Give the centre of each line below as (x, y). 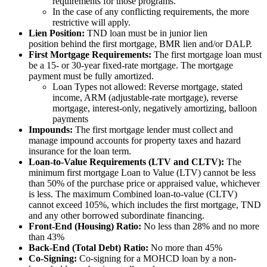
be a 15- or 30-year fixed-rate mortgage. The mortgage (131, 65)
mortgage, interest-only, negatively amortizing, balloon (155, 108)
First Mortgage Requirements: (90, 54)
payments (70, 119)
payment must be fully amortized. (92, 76)
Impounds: (51, 129)
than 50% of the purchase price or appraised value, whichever (144, 183)
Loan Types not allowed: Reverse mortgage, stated (148, 86)
